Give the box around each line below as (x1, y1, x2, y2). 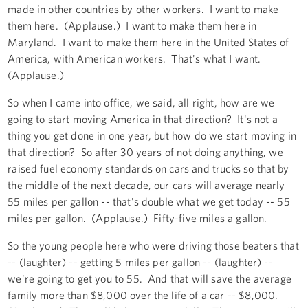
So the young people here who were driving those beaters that (8, 239, 299, 252)
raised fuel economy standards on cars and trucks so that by (8, 162, 289, 175)
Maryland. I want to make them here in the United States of (8, 35, 289, 48)
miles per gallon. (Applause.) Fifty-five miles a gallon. (8, 211, 270, 224)
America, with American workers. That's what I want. (8, 52, 264, 65)
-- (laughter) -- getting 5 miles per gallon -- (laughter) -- (8, 255, 273, 268)
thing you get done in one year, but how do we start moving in (8, 129, 296, 142)
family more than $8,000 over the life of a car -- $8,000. (8, 288, 281, 301)
